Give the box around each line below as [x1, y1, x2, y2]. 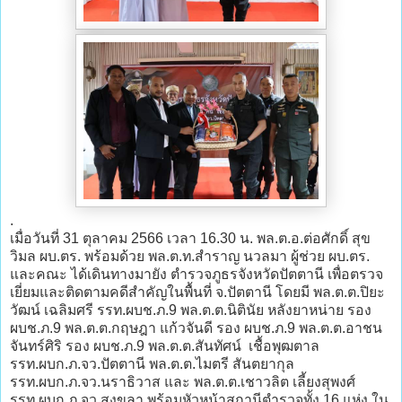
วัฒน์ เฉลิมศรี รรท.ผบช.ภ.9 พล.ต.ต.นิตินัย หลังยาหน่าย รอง [10, 301, 371, 318]
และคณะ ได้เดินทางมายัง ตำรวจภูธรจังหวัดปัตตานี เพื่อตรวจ [10, 266, 383, 282]
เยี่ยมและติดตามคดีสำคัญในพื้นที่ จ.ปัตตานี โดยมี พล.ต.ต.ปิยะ [10, 284, 385, 300]
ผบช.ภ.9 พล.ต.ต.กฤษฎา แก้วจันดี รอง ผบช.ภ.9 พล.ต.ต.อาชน [10, 319, 382, 336]
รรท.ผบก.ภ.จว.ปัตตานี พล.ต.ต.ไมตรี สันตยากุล [10, 355, 294, 371]
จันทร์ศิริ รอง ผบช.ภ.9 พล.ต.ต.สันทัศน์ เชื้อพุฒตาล [10, 337, 319, 354]
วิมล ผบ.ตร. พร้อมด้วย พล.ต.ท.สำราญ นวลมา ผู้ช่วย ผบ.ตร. [10, 248, 370, 264]
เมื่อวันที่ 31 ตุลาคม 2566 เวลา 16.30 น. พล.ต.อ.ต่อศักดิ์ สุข [10, 230, 371, 246]
